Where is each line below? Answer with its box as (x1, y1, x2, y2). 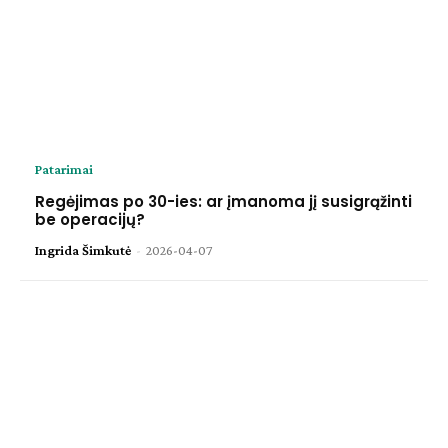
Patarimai (35, 161, 93, 178)
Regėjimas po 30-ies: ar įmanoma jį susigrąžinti (35, 191, 412, 213)
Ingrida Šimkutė (35, 242, 131, 259)
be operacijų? (35, 209, 145, 231)
